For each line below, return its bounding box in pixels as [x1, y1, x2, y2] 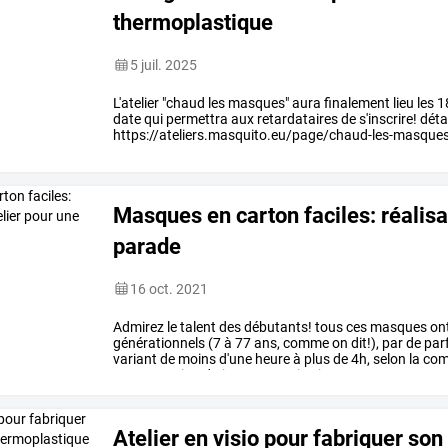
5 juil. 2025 [130, 56, 198, 73]
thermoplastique [113, 8, 274, 35]
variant [113, 350, 158, 367]
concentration [113, 366, 201, 383]
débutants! [241, 318, 313, 335]
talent [177, 318, 217, 335]
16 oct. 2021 [130, 280, 209, 297]
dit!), [348, 334, 380, 351]
